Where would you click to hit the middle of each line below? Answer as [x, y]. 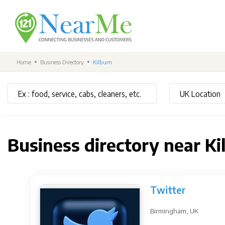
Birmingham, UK [174, 211]
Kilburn [102, 62]
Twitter [168, 190]
